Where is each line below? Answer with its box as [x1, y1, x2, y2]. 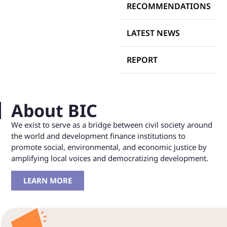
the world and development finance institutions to [11, 130, 185, 141]
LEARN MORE [23, 175, 72, 186]
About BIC [11, 98, 97, 122]
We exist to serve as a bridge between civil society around [11, 119, 212, 130]
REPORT [127, 54, 158, 65]
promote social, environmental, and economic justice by [11, 141, 207, 152]
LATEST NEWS [127, 27, 180, 39]
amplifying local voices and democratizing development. [11, 153, 208, 163]
